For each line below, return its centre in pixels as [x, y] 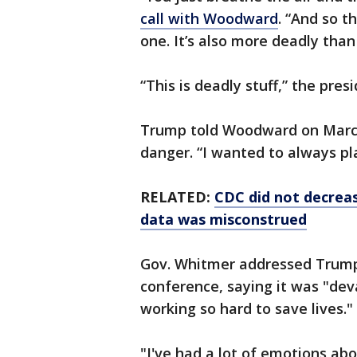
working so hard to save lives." [247, 308]
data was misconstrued [224, 219]
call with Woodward [209, 18]
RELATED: [177, 197]
